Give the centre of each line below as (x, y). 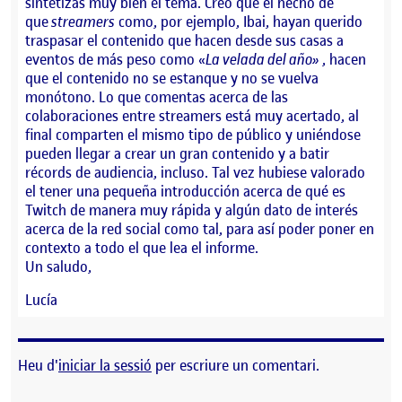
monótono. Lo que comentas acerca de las (157, 96)
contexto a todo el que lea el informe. (142, 247)
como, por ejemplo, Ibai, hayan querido (239, 21)
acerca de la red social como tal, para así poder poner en (200, 228)
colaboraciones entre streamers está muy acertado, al (192, 115)
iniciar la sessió (105, 365)
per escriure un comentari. (236, 365)
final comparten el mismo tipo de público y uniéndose (193, 134)
